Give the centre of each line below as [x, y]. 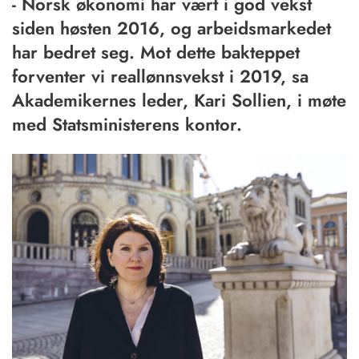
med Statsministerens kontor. [127, 125]
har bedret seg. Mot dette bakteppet [156, 52]
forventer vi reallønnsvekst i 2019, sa [160, 77]
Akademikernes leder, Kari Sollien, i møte [179, 101]
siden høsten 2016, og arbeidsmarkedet [171, 28]
